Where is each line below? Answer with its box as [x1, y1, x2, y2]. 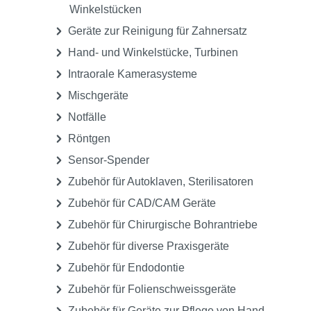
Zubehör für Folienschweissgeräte [65, 283, 236, 296]
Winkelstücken [69, 3, 142, 16]
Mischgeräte [65, 90, 128, 102]
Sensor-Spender [65, 154, 149, 167]
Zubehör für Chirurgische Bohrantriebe [65, 219, 258, 231]
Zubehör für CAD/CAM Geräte [65, 197, 216, 210]
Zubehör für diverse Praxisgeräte [65, 240, 229, 253]
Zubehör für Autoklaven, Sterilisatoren [65, 176, 253, 188]
